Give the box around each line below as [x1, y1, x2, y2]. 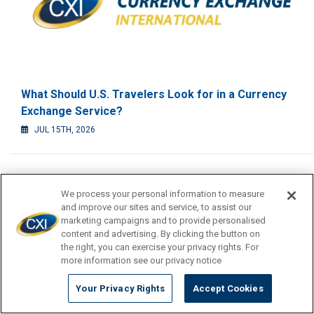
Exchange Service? [21, 104, 123, 118]
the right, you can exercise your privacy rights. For [61, 242, 259, 252]
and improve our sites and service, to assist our [61, 202, 252, 212]
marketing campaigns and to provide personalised [61, 215, 266, 226]
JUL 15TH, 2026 [32, 125, 95, 135]
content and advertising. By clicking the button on [61, 228, 261, 239]
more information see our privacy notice [61, 255, 222, 266]
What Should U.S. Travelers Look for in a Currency [21, 88, 287, 102]
